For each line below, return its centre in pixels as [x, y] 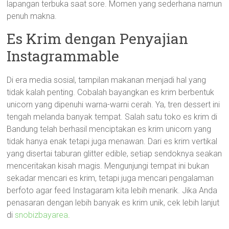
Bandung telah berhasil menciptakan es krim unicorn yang [109, 129]
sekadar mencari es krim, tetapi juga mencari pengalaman [110, 178]
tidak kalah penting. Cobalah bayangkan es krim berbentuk [111, 92]
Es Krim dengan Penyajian [98, 39]
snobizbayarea [42, 215]
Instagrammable [63, 56]
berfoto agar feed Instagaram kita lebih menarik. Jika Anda [112, 190]
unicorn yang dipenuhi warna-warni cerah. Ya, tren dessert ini [113, 105]
